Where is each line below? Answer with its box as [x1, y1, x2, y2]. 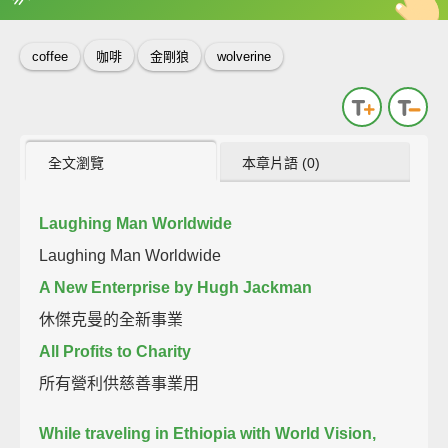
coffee [32, 49, 68, 65]
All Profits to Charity [39, 342, 192, 360]
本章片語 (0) [242, 154, 321, 171]
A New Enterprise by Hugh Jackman [39, 278, 313, 296]
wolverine [217, 49, 271, 65]
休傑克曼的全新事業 [39, 310, 184, 328]
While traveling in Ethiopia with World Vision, [39, 424, 377, 442]
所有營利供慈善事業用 [39, 374, 200, 392]
